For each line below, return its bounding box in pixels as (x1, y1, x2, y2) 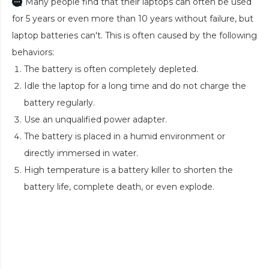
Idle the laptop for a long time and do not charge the (24, 80, 246, 92)
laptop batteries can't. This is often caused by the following (12, 30, 257, 41)
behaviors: (12, 47, 54, 58)
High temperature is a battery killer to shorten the (24, 165, 233, 176)
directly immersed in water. (24, 148, 138, 159)
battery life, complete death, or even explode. (24, 181, 214, 193)
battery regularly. (24, 97, 95, 109)
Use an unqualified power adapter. (24, 114, 167, 125)
